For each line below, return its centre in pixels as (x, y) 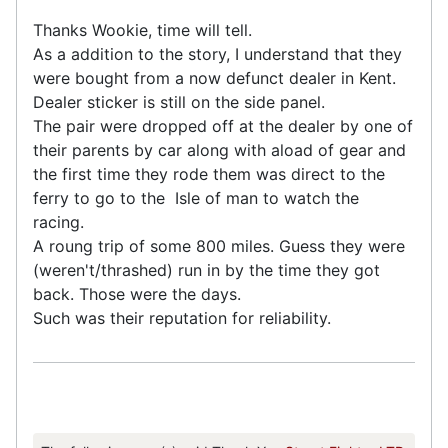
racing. (61, 221)
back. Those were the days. (139, 293)
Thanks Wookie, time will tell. (145, 29)
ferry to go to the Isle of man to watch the (196, 197)
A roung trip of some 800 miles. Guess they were (219, 245)
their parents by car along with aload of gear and (219, 149)
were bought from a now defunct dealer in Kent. (214, 77)
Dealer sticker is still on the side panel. (181, 101)
